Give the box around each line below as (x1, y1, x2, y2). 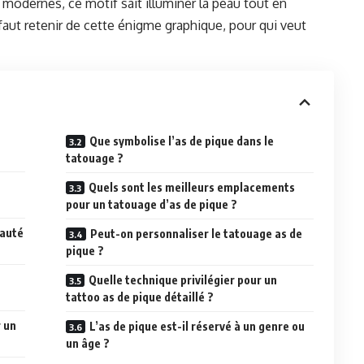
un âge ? (66, 336, 110, 351)
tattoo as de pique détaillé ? (66, 290, 214, 305)
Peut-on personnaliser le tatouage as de (90, 227, 303, 241)
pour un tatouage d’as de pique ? (66, 197, 238, 212)
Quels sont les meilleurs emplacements (89, 180, 296, 195)
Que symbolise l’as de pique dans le (89, 134, 275, 149)
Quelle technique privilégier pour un (89, 273, 278, 288)
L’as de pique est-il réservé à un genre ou (89, 319, 305, 334)
